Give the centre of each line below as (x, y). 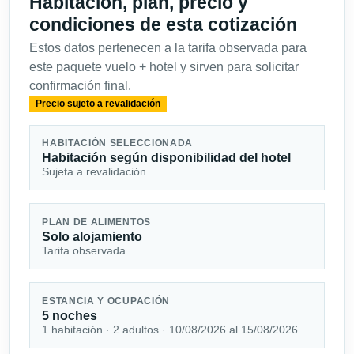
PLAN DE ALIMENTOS (96, 222)
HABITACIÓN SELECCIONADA (118, 143)
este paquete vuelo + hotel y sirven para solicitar (164, 67)
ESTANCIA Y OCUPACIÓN (106, 301)
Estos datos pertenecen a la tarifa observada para (168, 48)
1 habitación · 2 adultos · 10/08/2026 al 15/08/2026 (170, 329)
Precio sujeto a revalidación (98, 104)
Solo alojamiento (92, 236)
